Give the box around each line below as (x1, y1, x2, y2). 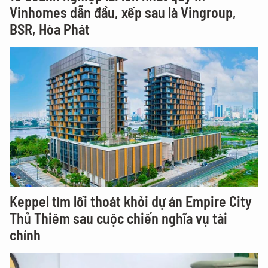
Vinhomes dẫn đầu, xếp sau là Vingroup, (10, 4, 236, 21)
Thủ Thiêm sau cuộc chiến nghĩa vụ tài (10, 209, 227, 227)
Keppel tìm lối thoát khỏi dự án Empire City (10, 193, 252, 210)
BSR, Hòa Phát (10, 20, 90, 38)
